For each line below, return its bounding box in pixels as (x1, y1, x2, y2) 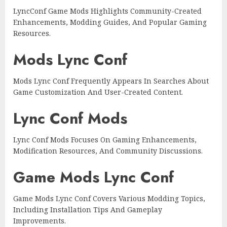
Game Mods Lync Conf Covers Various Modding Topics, (13, 194, 205, 204)
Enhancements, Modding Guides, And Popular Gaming (13, 17, 207, 27)
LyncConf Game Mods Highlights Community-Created (13, 6, 202, 16)
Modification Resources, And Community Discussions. (13, 146, 203, 156)
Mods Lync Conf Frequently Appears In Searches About (13, 76, 209, 86)
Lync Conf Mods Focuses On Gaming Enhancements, (13, 135, 197, 145)
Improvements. (13, 216, 66, 226)
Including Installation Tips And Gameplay (13, 205, 162, 215)
